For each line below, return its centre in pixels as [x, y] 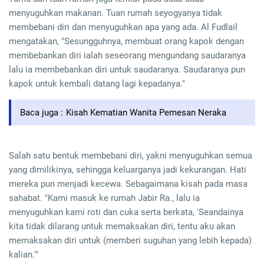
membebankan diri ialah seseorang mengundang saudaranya [127, 56]
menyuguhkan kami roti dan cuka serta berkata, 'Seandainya [126, 212]
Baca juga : [42, 113]
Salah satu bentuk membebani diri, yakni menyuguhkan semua [131, 156]
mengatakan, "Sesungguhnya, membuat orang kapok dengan [126, 42]
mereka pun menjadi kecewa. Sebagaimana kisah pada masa [128, 184]
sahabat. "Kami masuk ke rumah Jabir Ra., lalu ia [104, 198]
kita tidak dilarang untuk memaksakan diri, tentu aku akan [122, 227]
